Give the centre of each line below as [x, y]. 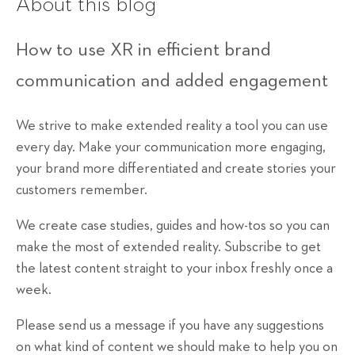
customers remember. [82, 190]
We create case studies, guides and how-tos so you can [173, 225]
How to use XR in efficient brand [143, 50]
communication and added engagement [172, 80]
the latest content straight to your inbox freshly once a [174, 268]
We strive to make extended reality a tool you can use [172, 126]
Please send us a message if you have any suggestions [170, 325]
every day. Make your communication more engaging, [171, 147]
